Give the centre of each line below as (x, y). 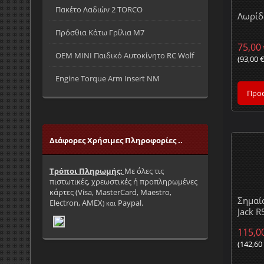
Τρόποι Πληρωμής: (87, 171)
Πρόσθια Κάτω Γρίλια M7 (100, 32)
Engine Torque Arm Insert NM (108, 78)
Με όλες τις (144, 171)
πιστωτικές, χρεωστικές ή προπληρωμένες (123, 181)
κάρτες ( (64, 192)
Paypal (130, 203)
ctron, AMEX (81, 203)
